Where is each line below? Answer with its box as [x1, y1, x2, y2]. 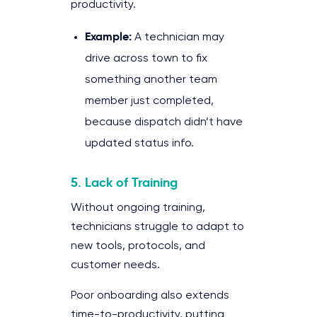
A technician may [132, 31, 224, 43]
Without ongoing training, [71, 202, 205, 214]
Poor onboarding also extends [71, 289, 229, 301]
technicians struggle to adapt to [71, 221, 244, 233]
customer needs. [71, 259, 160, 271]
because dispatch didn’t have [85, 116, 243, 128]
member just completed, [85, 95, 214, 107]
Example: [85, 28, 132, 44]
